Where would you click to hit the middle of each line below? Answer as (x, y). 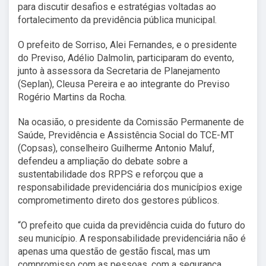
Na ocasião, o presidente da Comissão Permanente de (131, 122)
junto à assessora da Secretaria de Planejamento (119, 71)
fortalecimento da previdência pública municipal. (117, 20)
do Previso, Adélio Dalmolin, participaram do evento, (126, 58)
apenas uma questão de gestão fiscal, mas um (114, 251)
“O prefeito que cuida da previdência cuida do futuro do (132, 225)
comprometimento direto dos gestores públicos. (118, 200)
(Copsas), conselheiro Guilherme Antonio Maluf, (116, 148)
